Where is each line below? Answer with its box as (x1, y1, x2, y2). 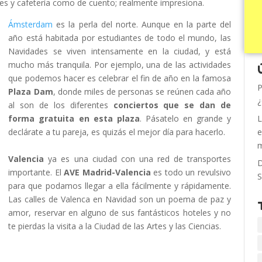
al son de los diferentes (8, 99, 113, 111)
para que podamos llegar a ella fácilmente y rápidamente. (8, 180, 231, 191)
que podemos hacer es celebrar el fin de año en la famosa (8, 73, 231, 84)
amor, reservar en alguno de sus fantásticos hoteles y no (8, 207, 231, 218)
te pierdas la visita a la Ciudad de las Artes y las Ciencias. (8, 220, 222, 232)
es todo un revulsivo (150, 167, 231, 178)
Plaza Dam (8, 86, 53, 97)
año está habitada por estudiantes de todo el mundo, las (8, 32, 231, 43)
